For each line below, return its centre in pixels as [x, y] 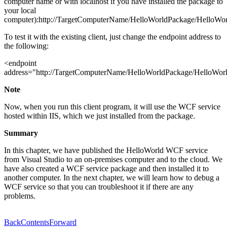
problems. [20, 196]
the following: [26, 46]
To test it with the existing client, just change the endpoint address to [112, 36]
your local [20, 10]
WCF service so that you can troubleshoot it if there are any [99, 186]
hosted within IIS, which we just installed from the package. [100, 116]
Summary [21, 133]
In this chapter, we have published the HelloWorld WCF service [106, 150]
